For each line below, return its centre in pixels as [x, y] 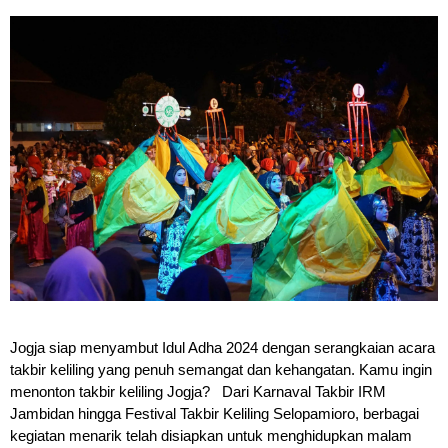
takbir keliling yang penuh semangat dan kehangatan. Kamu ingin [221, 369]
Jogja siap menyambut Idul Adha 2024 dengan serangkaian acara [222, 347]
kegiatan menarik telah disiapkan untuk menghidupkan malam [211, 435]
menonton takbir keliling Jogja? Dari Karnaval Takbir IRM [198, 391]
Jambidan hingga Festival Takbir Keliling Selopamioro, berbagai [214, 413]
